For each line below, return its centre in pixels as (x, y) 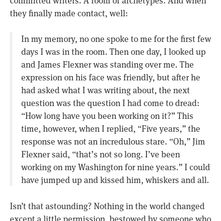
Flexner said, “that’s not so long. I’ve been (100, 154)
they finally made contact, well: (69, 13)
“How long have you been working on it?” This (107, 116)
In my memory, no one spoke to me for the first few (116, 39)
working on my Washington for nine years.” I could (115, 167)
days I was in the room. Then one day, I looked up (113, 52)
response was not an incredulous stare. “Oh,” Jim (113, 141)
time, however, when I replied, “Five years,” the (110, 129)
